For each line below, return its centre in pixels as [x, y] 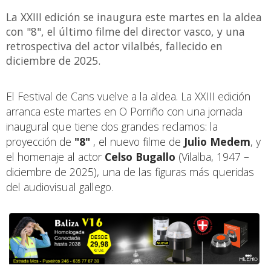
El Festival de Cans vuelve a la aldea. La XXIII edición [128, 96]
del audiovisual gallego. [60, 187]
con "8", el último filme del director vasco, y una [126, 31]
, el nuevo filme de [137, 141]
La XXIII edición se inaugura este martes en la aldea [134, 17]
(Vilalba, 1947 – [212, 156]
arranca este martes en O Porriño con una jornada [124, 111]
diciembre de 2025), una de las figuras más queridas [130, 171]
